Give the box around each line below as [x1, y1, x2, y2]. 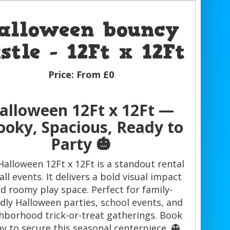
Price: [48, 68, 76, 81]
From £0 [76, 68, 114, 81]
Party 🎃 [50, 133, 111, 155]
